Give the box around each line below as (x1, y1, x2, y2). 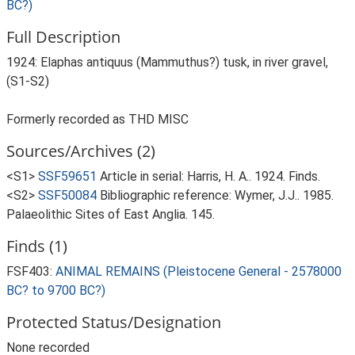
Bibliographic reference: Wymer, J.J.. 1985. (100, 188, 334, 203)
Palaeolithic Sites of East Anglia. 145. (6, 207, 215, 222)
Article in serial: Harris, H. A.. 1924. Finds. (100, 169, 320, 184)
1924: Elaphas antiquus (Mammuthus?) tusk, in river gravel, (6, 55, 328, 70)
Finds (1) (6, 235, 67, 257)
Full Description (6, 26, 120, 48)
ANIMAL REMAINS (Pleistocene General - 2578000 (55, 264, 342, 279)
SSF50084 (38, 188, 97, 203)
